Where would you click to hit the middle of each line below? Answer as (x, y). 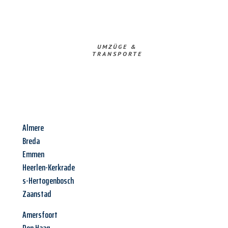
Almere (33, 128)
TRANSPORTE (117, 54)
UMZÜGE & (117, 47)
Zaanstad (37, 194)
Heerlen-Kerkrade (49, 168)
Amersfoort (40, 215)
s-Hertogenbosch (48, 181)
